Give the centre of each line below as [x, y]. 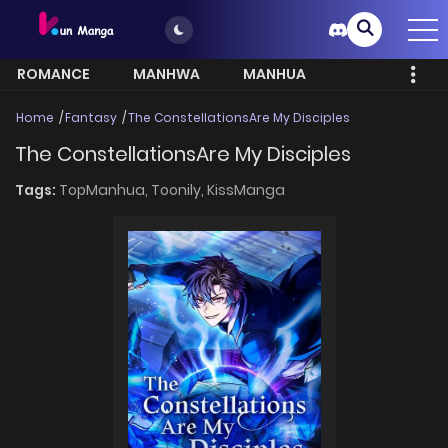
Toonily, [179, 189]
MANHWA [166, 74]
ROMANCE [53, 74]
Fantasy [91, 118]
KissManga [246, 189]
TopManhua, [105, 189]
